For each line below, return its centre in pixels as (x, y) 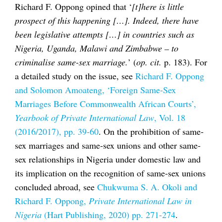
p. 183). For (184, 62)
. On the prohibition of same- (151, 132)
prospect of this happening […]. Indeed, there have (107, 21)
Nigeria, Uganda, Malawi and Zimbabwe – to (97, 48)
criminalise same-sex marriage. (71, 62)
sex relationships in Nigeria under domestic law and (108, 159)
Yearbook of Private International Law (84, 118)
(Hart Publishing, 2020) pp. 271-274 (109, 215)
